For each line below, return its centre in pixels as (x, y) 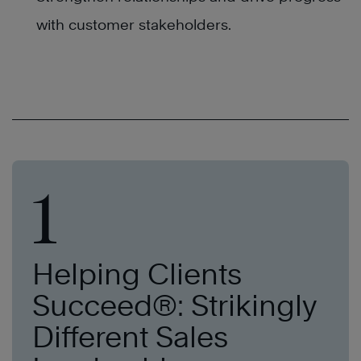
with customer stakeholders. (134, 24)
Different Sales (130, 336)
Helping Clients (137, 273)
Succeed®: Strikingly (174, 305)
